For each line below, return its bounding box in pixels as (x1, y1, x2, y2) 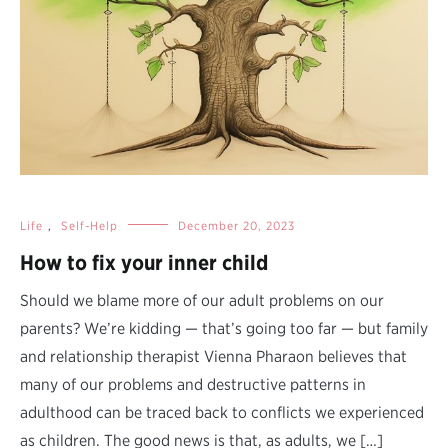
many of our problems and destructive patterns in (20, 374, 366, 394)
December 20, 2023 (178, 217, 295, 233)
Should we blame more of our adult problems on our (20, 290, 384, 310)
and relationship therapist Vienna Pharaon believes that (20, 346, 407, 366)
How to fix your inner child (20, 249, 268, 275)
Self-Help (61, 217, 118, 233)
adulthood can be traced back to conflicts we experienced (20, 402, 424, 422)
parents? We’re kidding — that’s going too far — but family (20, 318, 428, 338)
